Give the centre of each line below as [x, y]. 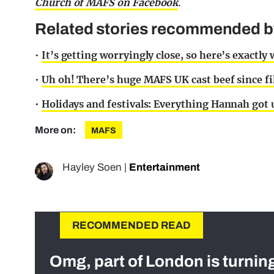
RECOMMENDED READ [131, 226]
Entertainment [165, 168]
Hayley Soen [92, 168]
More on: [56, 130]
